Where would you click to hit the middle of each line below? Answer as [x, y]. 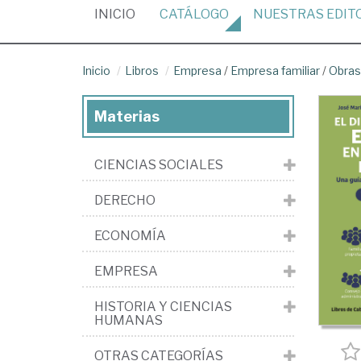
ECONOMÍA [130, 236]
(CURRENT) [169, 13]
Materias [127, 116]
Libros [142, 71]
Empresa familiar [275, 71]
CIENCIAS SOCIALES [159, 165]
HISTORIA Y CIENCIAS [163, 307]
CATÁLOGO [194, 14]
